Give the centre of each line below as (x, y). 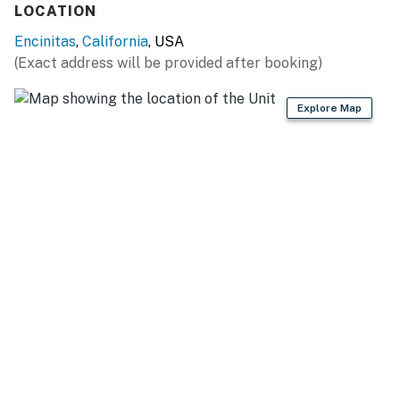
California (115, 41)
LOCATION (55, 11)
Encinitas (45, 41)
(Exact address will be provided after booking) (168, 62)
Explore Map (329, 108)
